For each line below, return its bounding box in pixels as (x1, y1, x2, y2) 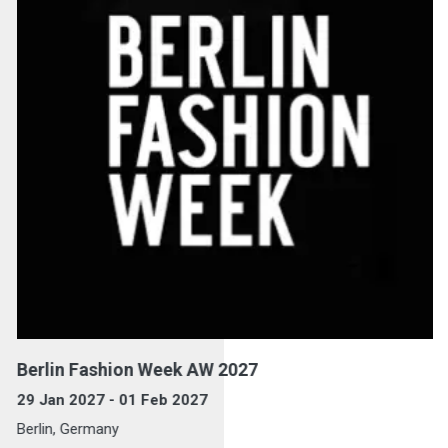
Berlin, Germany (15, 420, 117, 439)
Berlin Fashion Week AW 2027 (15, 359, 256, 381)
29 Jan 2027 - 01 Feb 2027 (15, 391, 206, 410)
